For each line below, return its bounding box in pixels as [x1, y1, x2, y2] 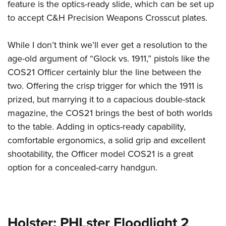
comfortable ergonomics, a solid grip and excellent [8, 134, 205, 147]
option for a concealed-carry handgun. [8, 161, 157, 175]
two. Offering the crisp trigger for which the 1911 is [8, 79, 203, 93]
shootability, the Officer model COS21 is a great [8, 147, 193, 161]
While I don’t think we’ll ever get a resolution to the [8, 38, 207, 52]
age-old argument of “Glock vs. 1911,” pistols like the [8, 52, 210, 66]
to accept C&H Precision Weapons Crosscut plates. [8, 11, 207, 25]
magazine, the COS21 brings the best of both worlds [8, 106, 212, 120]
